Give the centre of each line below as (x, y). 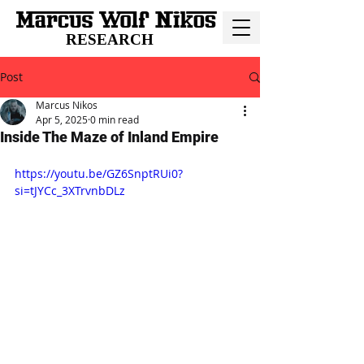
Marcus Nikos (67, 105)
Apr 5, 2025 (62, 119)
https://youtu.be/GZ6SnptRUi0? (99, 173)
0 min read (115, 119)
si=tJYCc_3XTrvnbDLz (70, 191)
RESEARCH (110, 39)
